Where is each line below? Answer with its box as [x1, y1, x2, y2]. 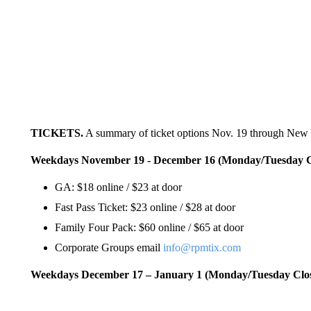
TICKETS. [30, 126, 83, 139]
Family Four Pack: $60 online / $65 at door [54, 221, 244, 233]
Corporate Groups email [54, 241, 163, 253]
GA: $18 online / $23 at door [54, 180, 182, 193]
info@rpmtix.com [162, 241, 241, 253]
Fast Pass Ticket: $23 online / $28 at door [54, 201, 235, 213]
